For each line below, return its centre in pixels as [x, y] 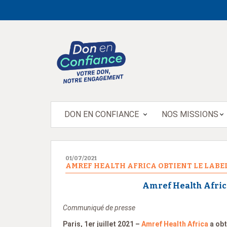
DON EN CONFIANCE [101, 114]
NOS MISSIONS [190, 114]
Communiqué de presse [99, 207]
